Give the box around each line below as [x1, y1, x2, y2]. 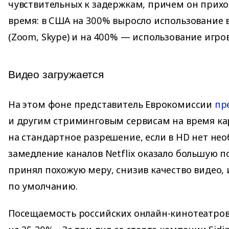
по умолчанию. [8, 179, 78, 192]
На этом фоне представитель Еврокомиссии [8, 98, 215, 110]
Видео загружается [8, 68, 104, 81]
